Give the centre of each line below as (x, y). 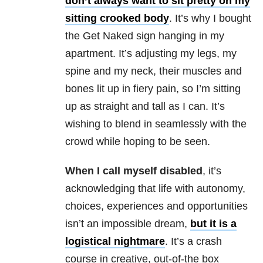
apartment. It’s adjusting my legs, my (151, 54)
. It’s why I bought (210, 18)
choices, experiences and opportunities (156, 206)
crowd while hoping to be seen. (138, 142)
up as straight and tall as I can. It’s (145, 107)
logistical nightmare (115, 242)
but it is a (213, 224)
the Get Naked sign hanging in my (145, 36)
